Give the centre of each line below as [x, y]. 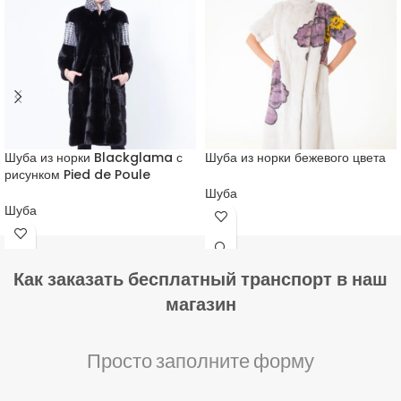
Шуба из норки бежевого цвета [295, 157]
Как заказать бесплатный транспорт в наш [200, 279]
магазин [200, 304]
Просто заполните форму [200, 360]
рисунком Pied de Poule [77, 174]
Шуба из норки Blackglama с [94, 157]
